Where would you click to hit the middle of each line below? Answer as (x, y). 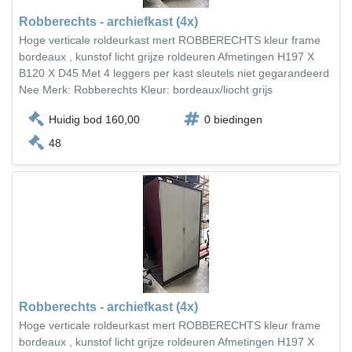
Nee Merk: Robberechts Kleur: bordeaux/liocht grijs (146, 90)
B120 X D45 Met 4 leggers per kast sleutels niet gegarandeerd (174, 73)
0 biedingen (233, 119)
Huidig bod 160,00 (94, 119)
